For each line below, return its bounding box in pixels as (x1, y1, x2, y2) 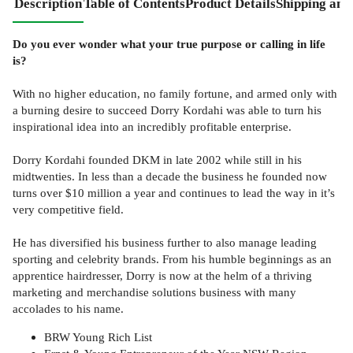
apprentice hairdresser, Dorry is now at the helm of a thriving (13, 268, 312, 282)
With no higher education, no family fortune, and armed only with (13, 86, 337, 100)
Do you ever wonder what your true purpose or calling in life (13, 36, 325, 50)
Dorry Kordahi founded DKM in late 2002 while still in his (13, 152, 302, 166)
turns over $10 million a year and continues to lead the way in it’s (13, 185, 335, 199)
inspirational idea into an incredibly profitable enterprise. (13, 119, 292, 133)
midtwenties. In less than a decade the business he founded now (13, 169, 327, 183)
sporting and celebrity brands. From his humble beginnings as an (13, 251, 332, 266)
